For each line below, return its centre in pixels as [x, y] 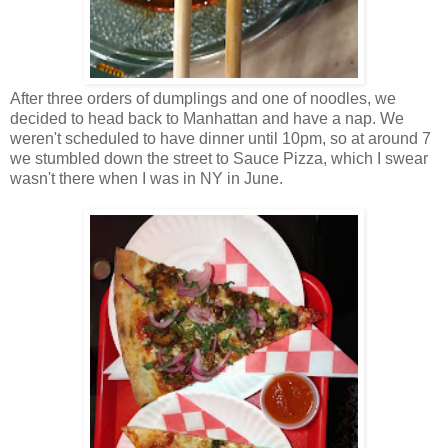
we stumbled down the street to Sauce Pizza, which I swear [219, 159]
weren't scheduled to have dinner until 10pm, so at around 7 [220, 139]
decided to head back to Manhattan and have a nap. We [207, 119]
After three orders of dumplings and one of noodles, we [203, 99]
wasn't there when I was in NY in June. [146, 179]
